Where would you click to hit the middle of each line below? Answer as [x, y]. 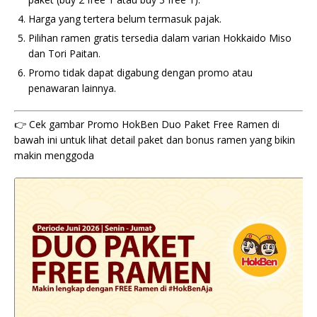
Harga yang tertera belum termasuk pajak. [125, 19]
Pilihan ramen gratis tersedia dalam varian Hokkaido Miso [160, 38]
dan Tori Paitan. [64, 53]
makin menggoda [54, 155]
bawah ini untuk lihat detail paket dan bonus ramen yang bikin [155, 140]
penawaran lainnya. [72, 88]
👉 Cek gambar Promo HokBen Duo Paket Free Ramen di [147, 124]
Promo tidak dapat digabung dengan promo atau [140, 73]
